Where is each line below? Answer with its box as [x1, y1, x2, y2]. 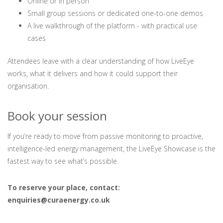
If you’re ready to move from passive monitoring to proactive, [7, 131, 203, 141]
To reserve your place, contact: [7, 182, 120, 192]
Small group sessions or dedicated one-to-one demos [27, 8, 203, 18]
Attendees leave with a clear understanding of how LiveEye [7, 56, 194, 66]
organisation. [7, 81, 49, 91]
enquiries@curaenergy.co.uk [7, 195, 110, 205]
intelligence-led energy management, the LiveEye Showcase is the [7, 143, 216, 153]
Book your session [7, 107, 107, 124]
